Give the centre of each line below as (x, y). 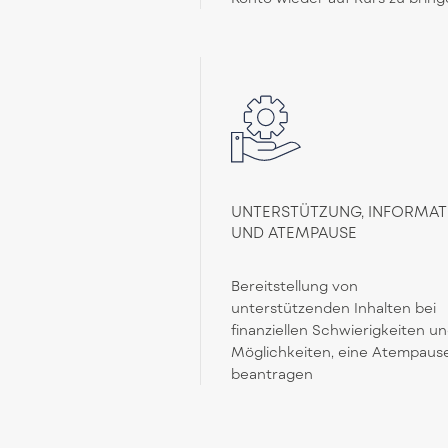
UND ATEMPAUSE (293, 232)
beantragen (271, 374)
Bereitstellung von (294, 286)
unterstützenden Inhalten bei (333, 308)
